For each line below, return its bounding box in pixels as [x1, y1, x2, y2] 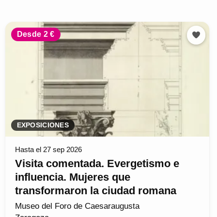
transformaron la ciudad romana [15, 185, 176, 197]
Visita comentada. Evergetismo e [15, 157, 179, 170]
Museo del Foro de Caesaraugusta [15, 201, 139, 211]
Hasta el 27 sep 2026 [15, 145, 82, 154]
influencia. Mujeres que [15, 171, 130, 184]
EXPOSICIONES [16, 122, 69, 129]
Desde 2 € [16, 30, 55, 39]
